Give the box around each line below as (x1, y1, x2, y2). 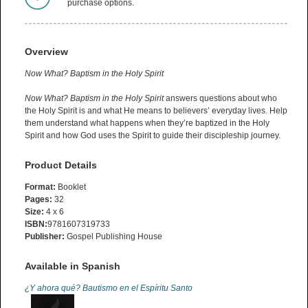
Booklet (56, 181, 86, 192)
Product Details (25, 159, 97, 170)
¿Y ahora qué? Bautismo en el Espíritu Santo (25, 283, 192, 293)
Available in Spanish (25, 260, 120, 272)
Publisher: (25, 231, 65, 241)
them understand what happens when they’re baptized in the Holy (25, 118, 269, 128)
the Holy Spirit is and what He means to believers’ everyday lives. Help (25, 105, 287, 115)
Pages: (25, 194, 52, 204)
